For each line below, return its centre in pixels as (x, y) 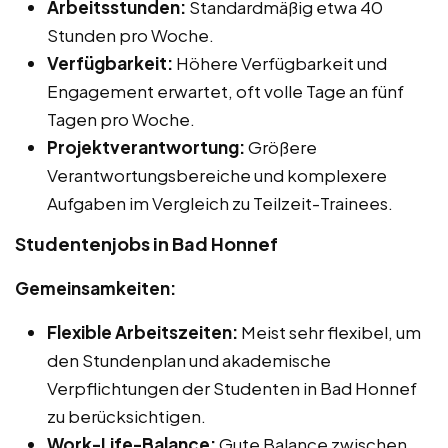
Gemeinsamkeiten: (95, 287)
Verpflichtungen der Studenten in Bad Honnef (232, 387)
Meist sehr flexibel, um (329, 331)
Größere (281, 146)
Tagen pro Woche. (121, 118)
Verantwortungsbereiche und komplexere (217, 174)
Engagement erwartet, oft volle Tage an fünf (225, 90)
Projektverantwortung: (146, 146)
